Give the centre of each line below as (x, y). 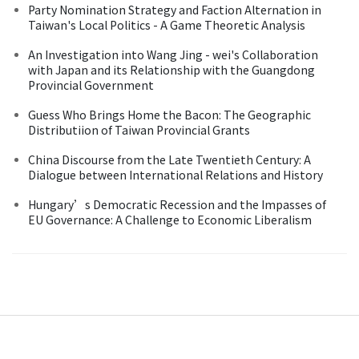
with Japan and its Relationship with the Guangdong (171, 69)
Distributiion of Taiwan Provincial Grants (139, 129)
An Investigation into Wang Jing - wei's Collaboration (173, 54)
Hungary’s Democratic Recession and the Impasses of (177, 204)
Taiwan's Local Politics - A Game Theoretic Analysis (167, 24)
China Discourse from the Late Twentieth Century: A (169, 159)
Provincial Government (91, 85)
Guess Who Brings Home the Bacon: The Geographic (169, 114)
